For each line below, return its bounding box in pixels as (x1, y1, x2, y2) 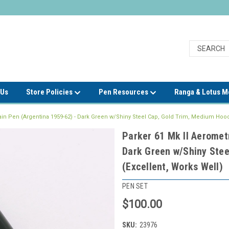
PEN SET (122, 181, 148, 190)
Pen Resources (99, 87, 150, 97)
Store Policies (26, 87, 74, 97)
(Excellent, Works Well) (122, 161, 223, 173)
